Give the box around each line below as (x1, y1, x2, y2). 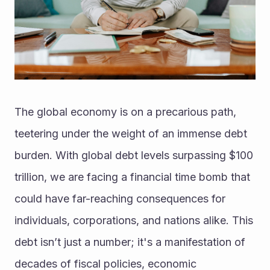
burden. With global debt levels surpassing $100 (14, 149, 253, 162)
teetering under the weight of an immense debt (14, 127, 247, 140)
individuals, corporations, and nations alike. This (14, 214, 253, 227)
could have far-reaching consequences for (14, 192, 225, 206)
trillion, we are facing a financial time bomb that (14, 171, 250, 184)
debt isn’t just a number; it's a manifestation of (14, 236, 245, 249)
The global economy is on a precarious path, (14, 105, 236, 119)
